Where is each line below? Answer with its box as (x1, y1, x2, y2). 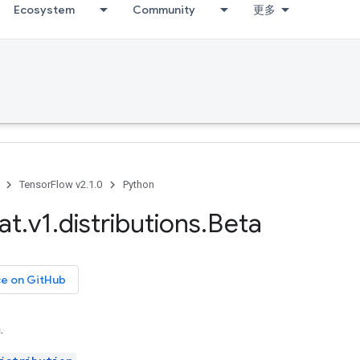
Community (133, 2, 195, 17)
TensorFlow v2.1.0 (19, 178, 102, 190)
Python (123, 178, 154, 190)
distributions (59, 207, 201, 239)
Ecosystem (14, 2, 75, 17)
